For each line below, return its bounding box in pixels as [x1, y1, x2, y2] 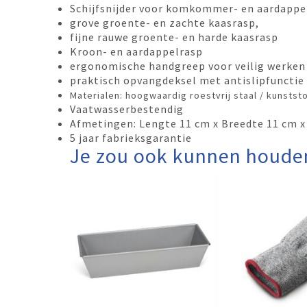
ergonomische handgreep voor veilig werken [70, 58, 306, 73]
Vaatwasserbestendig [70, 101, 184, 116]
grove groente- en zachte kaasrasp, [70, 15, 259, 29]
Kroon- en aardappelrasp [70, 44, 203, 58]
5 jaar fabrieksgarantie [70, 130, 192, 145]
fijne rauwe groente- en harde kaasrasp [70, 29, 278, 44]
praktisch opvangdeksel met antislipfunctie [70, 73, 304, 87]
